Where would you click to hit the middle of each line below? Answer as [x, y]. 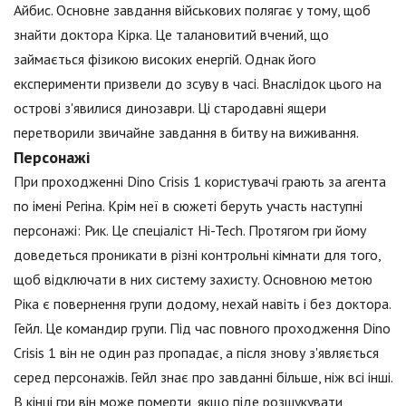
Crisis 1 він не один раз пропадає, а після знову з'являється [196, 353]
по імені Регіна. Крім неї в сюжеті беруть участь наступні [188, 206]
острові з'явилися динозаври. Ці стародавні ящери [170, 108]
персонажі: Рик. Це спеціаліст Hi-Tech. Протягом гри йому [190, 231]
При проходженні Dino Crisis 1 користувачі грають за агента [200, 182]
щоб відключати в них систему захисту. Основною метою [193, 280]
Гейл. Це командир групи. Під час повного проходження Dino [202, 329]
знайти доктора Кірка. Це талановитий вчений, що [171, 35]
